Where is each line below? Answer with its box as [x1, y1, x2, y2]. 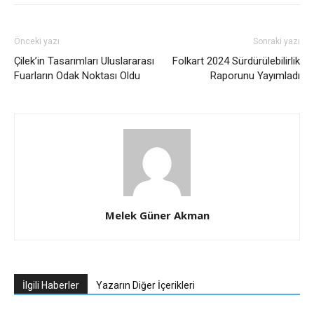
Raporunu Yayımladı [210, 69, 300, 82]
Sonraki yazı [253, 36, 300, 46]
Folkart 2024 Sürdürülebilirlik [172, 54, 300, 67]
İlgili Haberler [22, 279, 79, 291]
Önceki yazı [14, 36, 60, 46]
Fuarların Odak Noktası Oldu [14, 69, 140, 82]
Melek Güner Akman [104, 207, 210, 222]
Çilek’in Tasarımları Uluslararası [14, 54, 154, 67]
